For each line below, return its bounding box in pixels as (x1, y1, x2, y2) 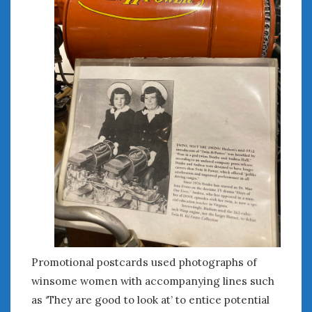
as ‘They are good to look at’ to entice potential (31, 292, 270, 306)
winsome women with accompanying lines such (31, 273, 274, 288)
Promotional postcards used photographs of (31, 254, 257, 269)
